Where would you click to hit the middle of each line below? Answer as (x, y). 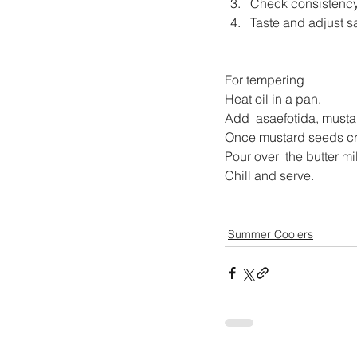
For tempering (265, 79)
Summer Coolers (271, 234)
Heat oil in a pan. (273, 98)
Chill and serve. (269, 175)
